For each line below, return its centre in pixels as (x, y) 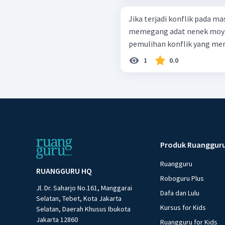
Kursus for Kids (183, 208)
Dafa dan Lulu (180, 193)
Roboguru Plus (182, 179)
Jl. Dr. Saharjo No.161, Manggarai (84, 188)
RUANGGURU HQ (64, 171)
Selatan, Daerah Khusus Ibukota (83, 209)
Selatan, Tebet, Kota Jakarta (79, 199)
